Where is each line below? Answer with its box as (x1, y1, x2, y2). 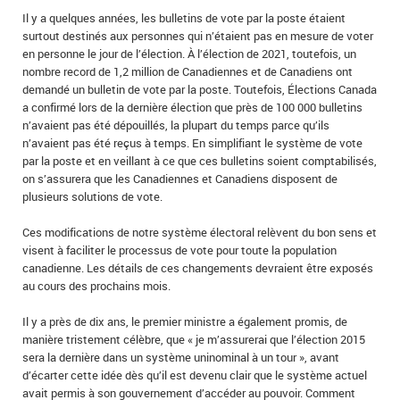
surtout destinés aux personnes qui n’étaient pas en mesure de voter (22, 28, 373, 45)
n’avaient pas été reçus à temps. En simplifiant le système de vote (22, 135, 362, 152)
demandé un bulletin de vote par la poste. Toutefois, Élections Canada (22, 81, 377, 98)
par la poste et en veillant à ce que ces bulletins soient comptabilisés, (22, 153, 377, 170)
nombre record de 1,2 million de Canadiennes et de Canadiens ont (22, 63, 353, 80)
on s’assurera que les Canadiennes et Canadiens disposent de (22, 171, 337, 187)
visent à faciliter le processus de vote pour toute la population (22, 242, 337, 259)
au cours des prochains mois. (22, 278, 171, 295)
